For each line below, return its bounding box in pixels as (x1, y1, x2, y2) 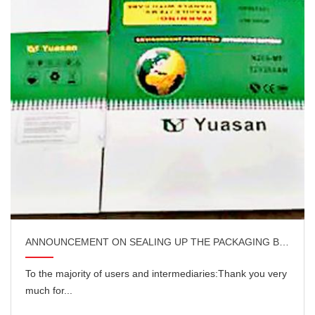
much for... (25, 285, 72, 297)
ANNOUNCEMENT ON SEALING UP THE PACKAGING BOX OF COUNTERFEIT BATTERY (279, 236, 289, 248)
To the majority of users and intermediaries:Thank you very (25, 268, 287, 280)
